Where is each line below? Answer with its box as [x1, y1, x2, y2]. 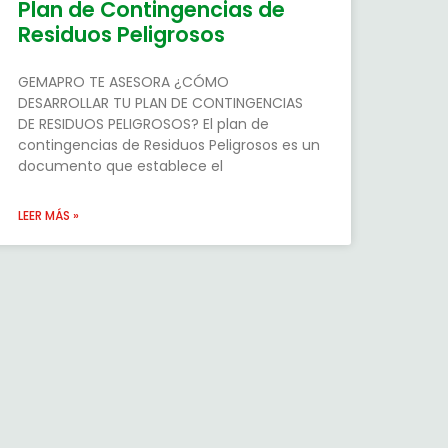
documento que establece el [17, 156, 223, 177]
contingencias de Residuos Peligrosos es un [17, 135, 320, 156]
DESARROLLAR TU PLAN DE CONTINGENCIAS [17, 93, 303, 114]
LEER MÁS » [17, 207, 79, 225]
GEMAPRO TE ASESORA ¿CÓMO [17, 72, 229, 93]
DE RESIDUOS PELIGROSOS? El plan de [17, 114, 269, 135]
